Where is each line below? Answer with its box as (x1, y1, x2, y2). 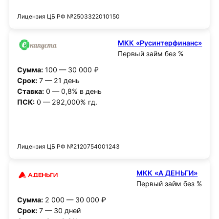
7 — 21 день (37, 76, 80, 85)
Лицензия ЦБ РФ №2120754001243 (17, 143, 120, 151)
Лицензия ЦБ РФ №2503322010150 (17, 13, 120, 21)
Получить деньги (80, 123, 139, 132)
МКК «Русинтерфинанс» (118, 38, 202, 47)
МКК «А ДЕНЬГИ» (136, 169, 198, 177)
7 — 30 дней (37, 206, 81, 215)
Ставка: (17, 87, 44, 95)
